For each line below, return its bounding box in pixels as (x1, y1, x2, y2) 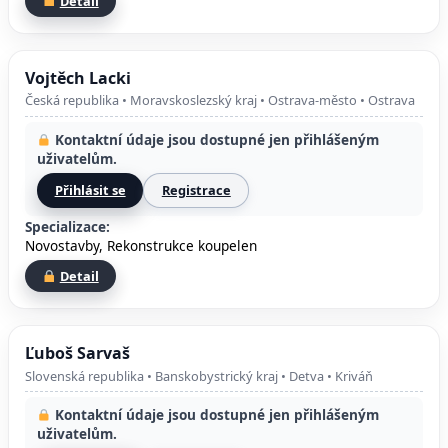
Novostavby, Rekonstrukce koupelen (25, 236, 257, 256)
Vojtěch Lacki (25, 67, 131, 89)
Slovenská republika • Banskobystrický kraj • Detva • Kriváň (25, 366, 373, 385)
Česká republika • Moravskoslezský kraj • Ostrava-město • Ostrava (25, 91, 415, 110)
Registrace (161, 181, 231, 200)
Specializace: (25, 217, 110, 237)
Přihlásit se (54, 181, 126, 200)
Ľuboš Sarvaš (25, 342, 130, 365)
